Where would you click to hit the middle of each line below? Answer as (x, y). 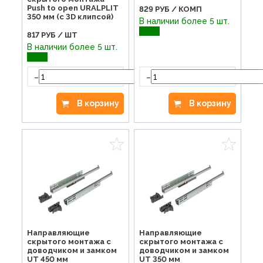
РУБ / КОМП (178, 9)
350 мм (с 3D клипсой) (70, 17)
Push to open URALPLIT (73, 8)
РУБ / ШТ (60, 35)
